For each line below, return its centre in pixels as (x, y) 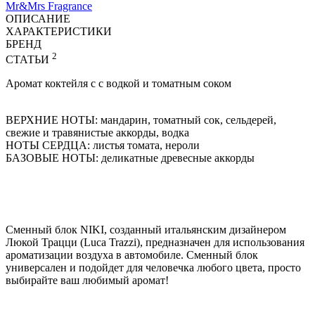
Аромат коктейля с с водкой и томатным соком (118, 84)
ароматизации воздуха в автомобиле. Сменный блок (132, 255)
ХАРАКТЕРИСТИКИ (59, 31)
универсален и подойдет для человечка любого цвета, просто (153, 268)
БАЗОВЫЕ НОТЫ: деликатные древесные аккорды (130, 158)
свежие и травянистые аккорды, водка (97, 133)
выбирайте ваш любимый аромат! (87, 281)
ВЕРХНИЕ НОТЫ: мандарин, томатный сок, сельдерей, (141, 120)
